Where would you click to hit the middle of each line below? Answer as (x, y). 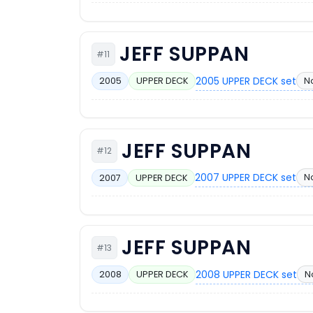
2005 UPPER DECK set (246, 81)
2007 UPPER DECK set (246, 178)
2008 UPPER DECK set (247, 274)
